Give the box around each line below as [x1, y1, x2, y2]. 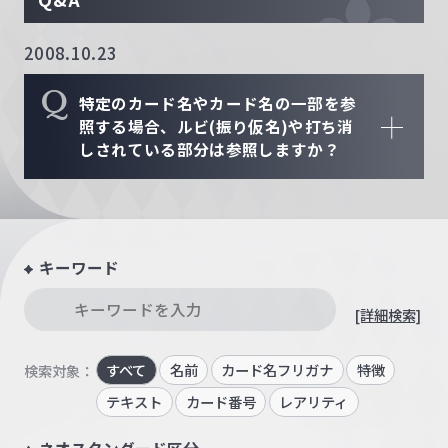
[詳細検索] [355, 303, 422, 325]
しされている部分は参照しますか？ [78, 138, 340, 161]
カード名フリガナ [221, 358, 334, 380]
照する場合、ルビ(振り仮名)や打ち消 [78, 115, 354, 138]
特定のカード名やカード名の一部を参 [78, 92, 357, 115]
